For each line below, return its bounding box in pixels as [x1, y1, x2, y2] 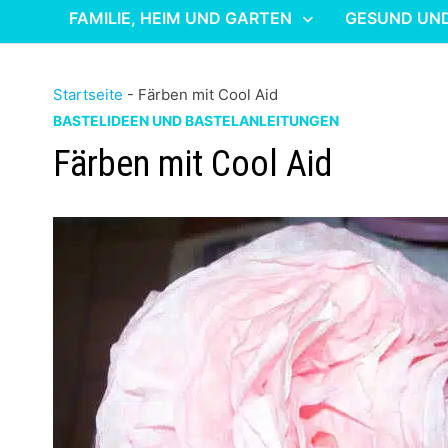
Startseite [53, 85, 124, 104]
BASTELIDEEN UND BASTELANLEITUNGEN [53, 112, 340, 129]
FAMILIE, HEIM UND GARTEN [69, 8, 293, 28]
